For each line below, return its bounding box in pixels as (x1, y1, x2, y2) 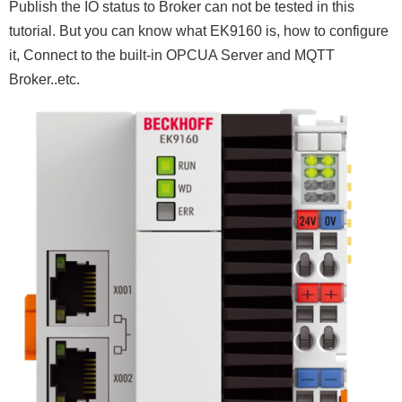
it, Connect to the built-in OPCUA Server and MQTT (9, 48, 335, 63)
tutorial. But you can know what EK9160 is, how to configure (9, 23, 389, 39)
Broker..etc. (9, 72, 80, 87)
